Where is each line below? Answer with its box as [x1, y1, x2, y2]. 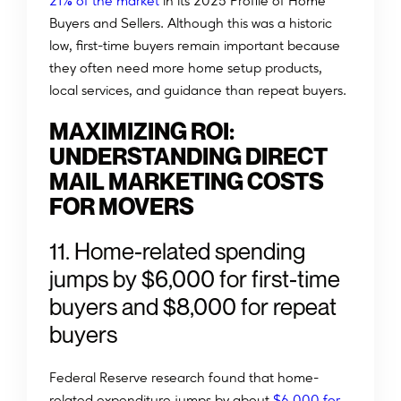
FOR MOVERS [49, 192, 194, 221]
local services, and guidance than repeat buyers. [49, 81, 346, 99]
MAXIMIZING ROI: [49, 117, 235, 146]
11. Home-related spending [49, 237, 305, 266]
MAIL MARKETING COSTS [49, 167, 324, 196]
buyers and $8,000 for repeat [49, 293, 337, 321]
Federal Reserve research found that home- [49, 369, 319, 387]
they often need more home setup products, [49, 59, 322, 77]
